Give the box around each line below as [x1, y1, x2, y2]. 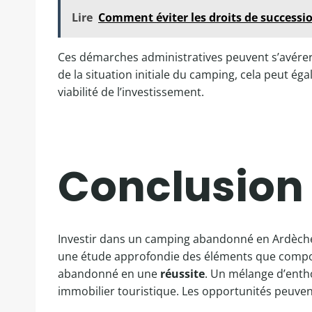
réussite [160, 266, 205, 281]
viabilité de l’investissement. [58, 84, 204, 100]
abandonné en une [58, 266, 160, 281]
